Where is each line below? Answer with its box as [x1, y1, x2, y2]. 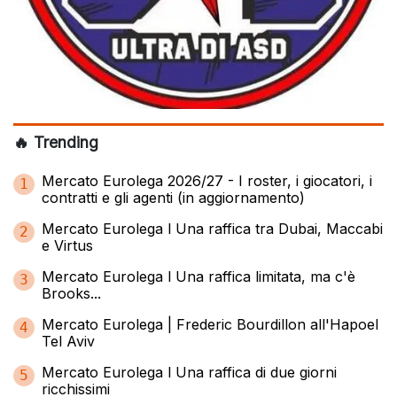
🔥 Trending [13, 133, 98, 152]
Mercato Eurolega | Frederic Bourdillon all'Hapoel [42, 315, 378, 334]
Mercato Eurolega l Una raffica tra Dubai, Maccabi [42, 220, 383, 238]
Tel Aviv [42, 332, 95, 351]
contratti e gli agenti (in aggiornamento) [42, 189, 305, 207]
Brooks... [42, 284, 101, 303]
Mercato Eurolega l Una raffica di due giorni [42, 363, 337, 382]
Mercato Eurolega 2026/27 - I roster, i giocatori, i [42, 172, 372, 191]
